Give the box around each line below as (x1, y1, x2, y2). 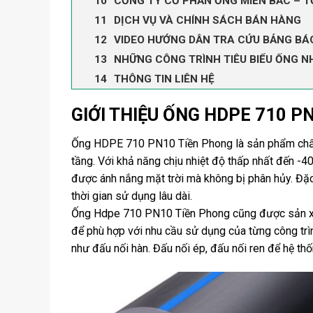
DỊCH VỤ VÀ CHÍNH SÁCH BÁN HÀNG (114, 13, 301, 27)
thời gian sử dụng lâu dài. (71, 189, 192, 203)
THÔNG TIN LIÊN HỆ (114, 72, 214, 85)
